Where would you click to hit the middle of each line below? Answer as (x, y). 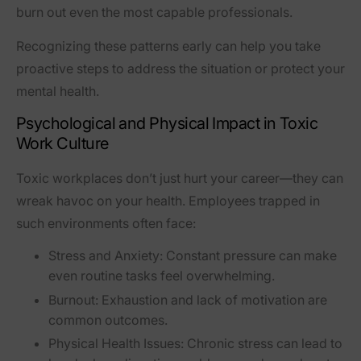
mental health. (58, 91)
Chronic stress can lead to (263, 344)
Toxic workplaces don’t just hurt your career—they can (180, 178)
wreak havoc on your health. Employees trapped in (168, 200)
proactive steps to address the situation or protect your (180, 68)
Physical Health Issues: (116, 344)
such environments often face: (106, 223)
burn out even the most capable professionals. (154, 12)
